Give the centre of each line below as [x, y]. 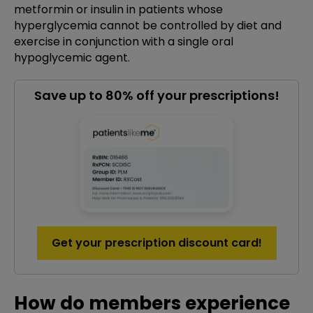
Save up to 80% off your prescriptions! [156, 95]
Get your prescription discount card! [156, 243]
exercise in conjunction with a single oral [124, 42]
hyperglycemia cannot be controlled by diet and [148, 26]
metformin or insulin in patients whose [118, 9]
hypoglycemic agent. [72, 58]
